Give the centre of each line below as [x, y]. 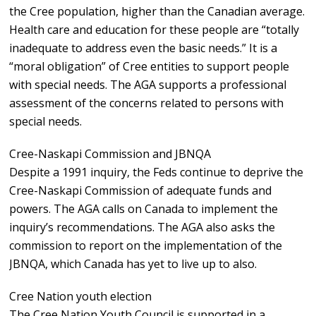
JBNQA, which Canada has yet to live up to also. [133, 264]
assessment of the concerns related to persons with [147, 103]
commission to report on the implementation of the [146, 246]
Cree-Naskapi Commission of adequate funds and [141, 191]
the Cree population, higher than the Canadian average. [157, 12]
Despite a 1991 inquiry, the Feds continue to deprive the [157, 172]
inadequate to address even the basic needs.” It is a [144, 48]
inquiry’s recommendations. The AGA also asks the [142, 227]
